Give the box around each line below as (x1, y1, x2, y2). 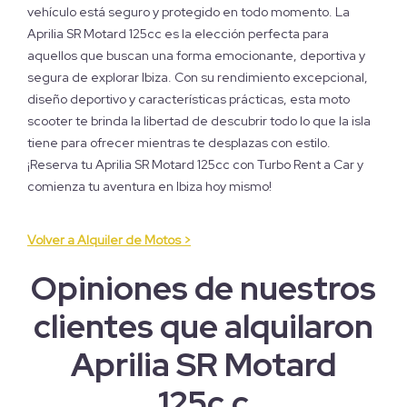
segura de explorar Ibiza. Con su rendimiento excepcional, (27, 68, 368, 85)
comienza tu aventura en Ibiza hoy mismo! (27, 177, 272, 194)
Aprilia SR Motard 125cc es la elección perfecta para (27, 25, 329, 42)
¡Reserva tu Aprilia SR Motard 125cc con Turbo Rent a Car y (27, 155, 363, 173)
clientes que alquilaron (34, 303, 373, 348)
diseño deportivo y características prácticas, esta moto (27, 90, 350, 107)
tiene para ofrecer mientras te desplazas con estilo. (27, 134, 331, 151)
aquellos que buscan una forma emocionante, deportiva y (27, 46, 365, 64)
